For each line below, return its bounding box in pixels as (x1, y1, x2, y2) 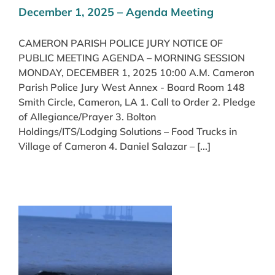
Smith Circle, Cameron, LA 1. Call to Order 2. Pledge (18, 95, 255, 108)
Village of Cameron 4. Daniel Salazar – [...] (18, 139, 211, 152)
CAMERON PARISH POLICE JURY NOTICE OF (18, 36, 223, 49)
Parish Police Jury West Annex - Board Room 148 (18, 80, 245, 93)
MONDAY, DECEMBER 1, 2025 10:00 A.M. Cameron (18, 66, 254, 79)
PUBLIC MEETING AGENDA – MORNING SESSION (18, 51, 245, 64)
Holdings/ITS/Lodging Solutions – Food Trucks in (18, 125, 237, 137)
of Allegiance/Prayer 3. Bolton (18, 110, 156, 123)
